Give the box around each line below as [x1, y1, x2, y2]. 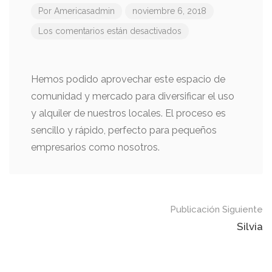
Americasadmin [54, 6, 115, 16]
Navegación [8, 200, 107, 222]
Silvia [237, 220, 263, 233]
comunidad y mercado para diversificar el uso [31, 90, 234, 102]
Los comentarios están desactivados [38, 26, 182, 36]
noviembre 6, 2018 [132, 6, 206, 16]
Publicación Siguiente [170, 204, 263, 215]
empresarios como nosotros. [31, 141, 160, 153]
